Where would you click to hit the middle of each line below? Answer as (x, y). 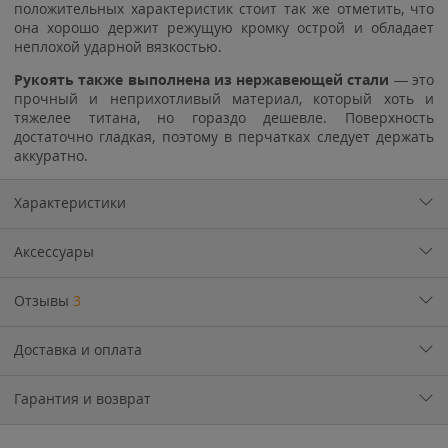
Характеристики (70, 202)
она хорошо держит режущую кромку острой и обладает (224, 27)
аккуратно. (51, 155)
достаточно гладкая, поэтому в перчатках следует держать (224, 136)
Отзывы (43, 300)
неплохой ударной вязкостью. (118, 46)
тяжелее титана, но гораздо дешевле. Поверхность (224, 117)
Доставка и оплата (78, 349)
